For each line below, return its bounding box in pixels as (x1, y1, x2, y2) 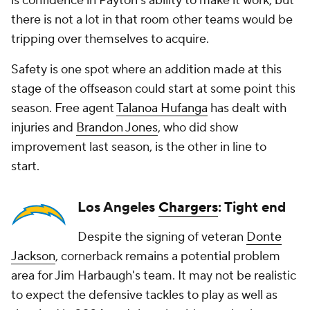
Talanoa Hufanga (116, 100, 208, 117)
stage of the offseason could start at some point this (11, 81, 295, 98)
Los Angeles (77, 199, 158, 217)
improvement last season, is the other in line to (11, 139, 266, 156)
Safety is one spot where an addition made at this (11, 62, 282, 78)
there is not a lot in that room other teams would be (11, 12, 293, 28)
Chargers (158, 199, 218, 217)
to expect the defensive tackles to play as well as (11, 287, 277, 304)
